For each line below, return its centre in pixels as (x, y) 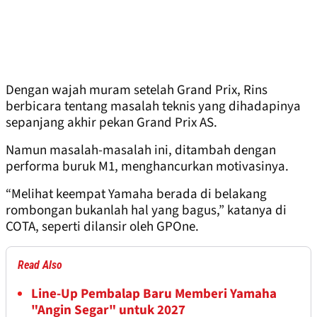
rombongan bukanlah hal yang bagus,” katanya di (146, 211)
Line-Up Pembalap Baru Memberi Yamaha (154, 294)
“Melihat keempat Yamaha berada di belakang (136, 195)
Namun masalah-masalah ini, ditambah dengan (141, 151)
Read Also (40, 265)
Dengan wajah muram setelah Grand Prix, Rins (137, 91)
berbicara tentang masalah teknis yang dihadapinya (153, 107)
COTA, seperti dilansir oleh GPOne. (102, 227)
